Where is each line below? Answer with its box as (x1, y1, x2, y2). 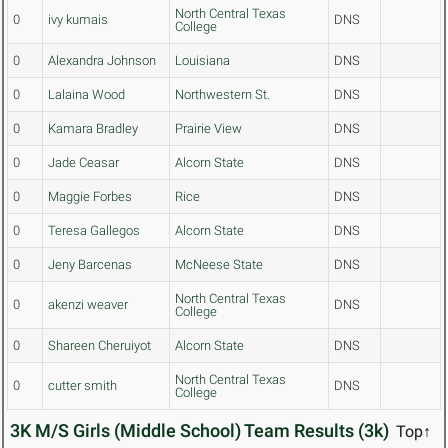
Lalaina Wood (48, 87, 125, 103)
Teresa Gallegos (48, 223, 140, 239)
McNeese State (175, 257, 263, 273)
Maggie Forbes (48, 189, 132, 205)
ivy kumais (48, 12, 108, 28)
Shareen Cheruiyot (48, 338, 151, 354)
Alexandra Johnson (48, 53, 156, 69)
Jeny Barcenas (48, 257, 132, 273)
